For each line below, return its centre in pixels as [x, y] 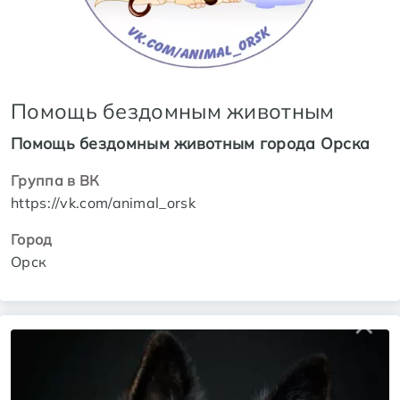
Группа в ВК [55, 180]
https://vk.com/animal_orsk [103, 202]
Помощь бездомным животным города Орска [191, 142]
